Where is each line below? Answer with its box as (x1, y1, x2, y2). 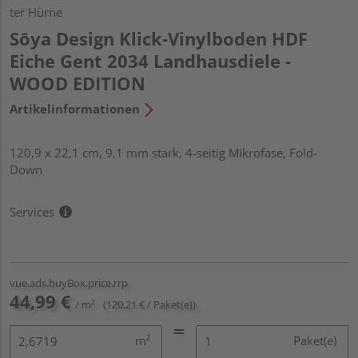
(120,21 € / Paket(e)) (103, 296, 196, 312)
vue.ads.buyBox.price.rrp (10, 275, 128, 290)
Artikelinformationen (10, 100, 140, 117)
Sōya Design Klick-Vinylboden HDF (10, 26, 308, 50)
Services (10, 203, 54, 220)
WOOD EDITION (10, 70, 145, 95)
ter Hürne (10, 3, 62, 20)
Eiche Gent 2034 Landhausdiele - (10, 48, 291, 73)
